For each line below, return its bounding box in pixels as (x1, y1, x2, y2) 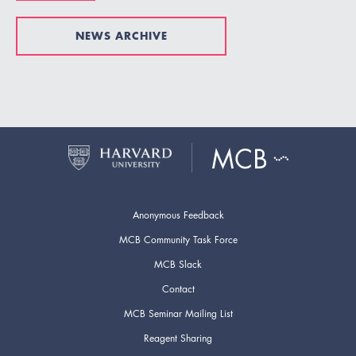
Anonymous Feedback (132, 207, 224, 222)
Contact (161, 281, 195, 296)
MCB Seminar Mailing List (123, 306, 233, 320)
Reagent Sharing (144, 331, 212, 345)
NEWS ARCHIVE (75, 28, 168, 44)
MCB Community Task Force (118, 232, 238, 246)
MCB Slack (154, 257, 202, 271)
